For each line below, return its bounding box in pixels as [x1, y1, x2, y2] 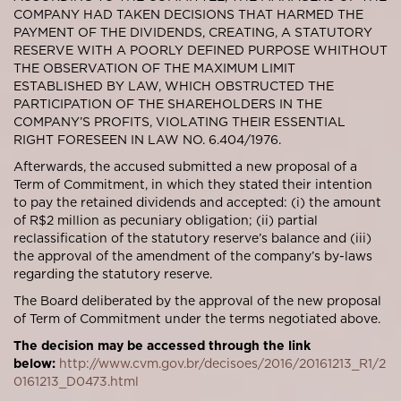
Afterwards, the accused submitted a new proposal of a [13, 158, 357, 174]
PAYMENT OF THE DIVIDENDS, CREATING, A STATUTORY [13, 24, 372, 39]
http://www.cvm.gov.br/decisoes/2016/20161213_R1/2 [59, 355, 386, 371]
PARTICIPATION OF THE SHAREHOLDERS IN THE [13, 96, 322, 111]
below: [13, 355, 55, 371]
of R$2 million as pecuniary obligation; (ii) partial [13, 212, 318, 227]
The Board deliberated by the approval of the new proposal [13, 293, 381, 308]
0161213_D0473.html [13, 373, 139, 388]
